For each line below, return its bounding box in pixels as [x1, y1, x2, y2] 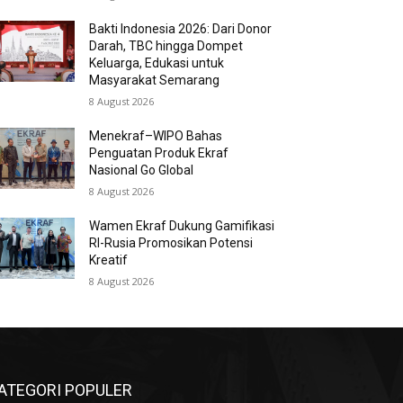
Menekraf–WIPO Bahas [89, 129, 223, 143]
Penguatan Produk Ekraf [89, 146, 229, 160]
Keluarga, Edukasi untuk [89, 56, 225, 70]
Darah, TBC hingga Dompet [89, 39, 244, 53]
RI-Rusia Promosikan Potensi [89, 236, 254, 250]
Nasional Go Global [89, 163, 194, 177]
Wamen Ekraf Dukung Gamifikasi [89, 219, 275, 233]
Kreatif [89, 253, 129, 267]
